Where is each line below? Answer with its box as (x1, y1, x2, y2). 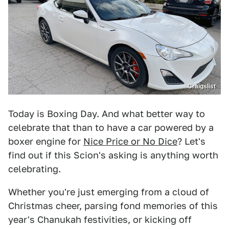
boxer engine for (8, 136, 83, 147)
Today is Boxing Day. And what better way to (8, 108, 205, 120)
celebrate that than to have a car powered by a (8, 122, 214, 133)
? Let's (177, 136, 205, 147)
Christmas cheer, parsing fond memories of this (8, 200, 218, 212)
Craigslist (188, 83, 216, 90)
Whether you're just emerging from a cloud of (8, 187, 209, 198)
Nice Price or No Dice (83, 136, 177, 147)
